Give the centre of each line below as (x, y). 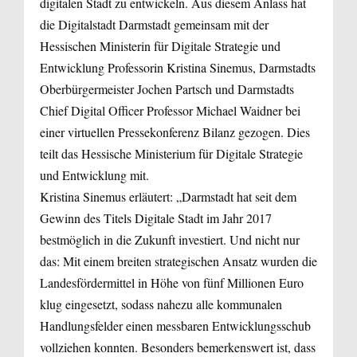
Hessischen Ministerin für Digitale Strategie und (160, 45)
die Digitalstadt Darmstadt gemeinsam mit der (154, 24)
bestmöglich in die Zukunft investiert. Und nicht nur (170, 239)
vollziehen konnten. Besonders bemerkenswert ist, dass (178, 347)
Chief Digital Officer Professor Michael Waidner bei (170, 110)
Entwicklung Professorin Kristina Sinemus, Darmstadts (178, 67)
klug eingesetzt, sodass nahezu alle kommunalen (161, 304)
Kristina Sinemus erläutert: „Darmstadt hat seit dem (168, 196)
